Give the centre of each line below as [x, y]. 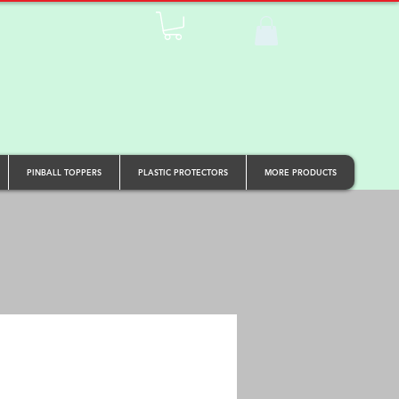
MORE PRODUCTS [301, 171]
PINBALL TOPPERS [64, 171]
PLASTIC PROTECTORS [183, 171]
